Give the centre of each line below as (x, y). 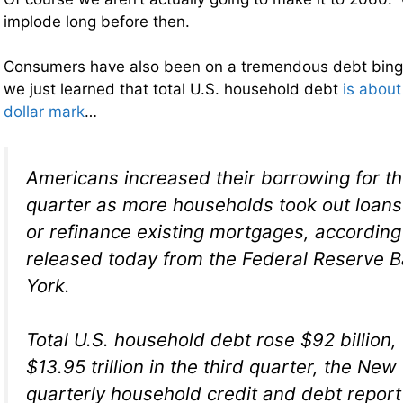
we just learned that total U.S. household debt (173, 89)
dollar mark (44, 112)
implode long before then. (97, 21)
